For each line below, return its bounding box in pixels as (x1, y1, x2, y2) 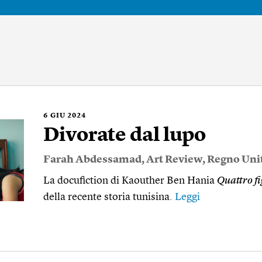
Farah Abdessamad (43, 154, 142, 165)
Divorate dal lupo (43, 126, 206, 146)
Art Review (146, 154, 202, 165)
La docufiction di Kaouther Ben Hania (43, 175, 217, 186)
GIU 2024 (50, 112, 86, 119)
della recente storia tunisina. (43, 192, 175, 202)
